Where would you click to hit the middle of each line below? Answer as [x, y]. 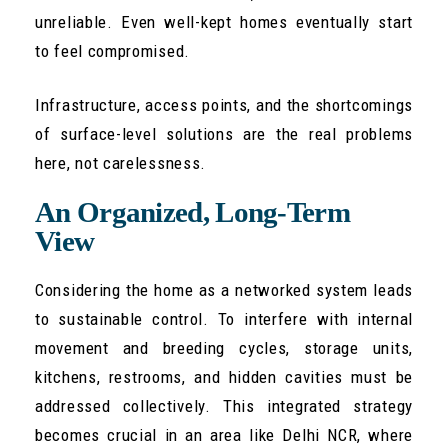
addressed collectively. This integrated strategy [224, 406]
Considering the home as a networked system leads [224, 290]
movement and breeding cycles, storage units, [224, 348]
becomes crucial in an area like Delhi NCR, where [224, 435]
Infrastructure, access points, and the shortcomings [224, 105]
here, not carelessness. [121, 163]
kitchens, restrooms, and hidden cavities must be [224, 377]
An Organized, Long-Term [192, 212]
